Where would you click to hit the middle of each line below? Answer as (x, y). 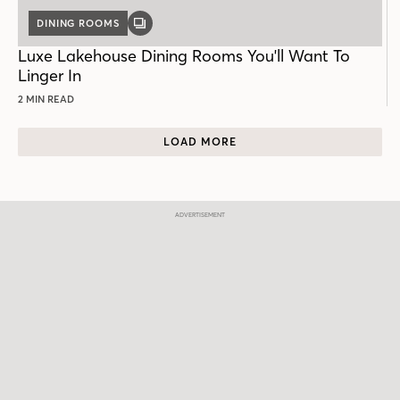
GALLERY (163, 28)
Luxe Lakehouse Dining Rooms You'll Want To (184, 55)
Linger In (50, 75)
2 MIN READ (46, 99)
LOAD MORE (200, 142)
